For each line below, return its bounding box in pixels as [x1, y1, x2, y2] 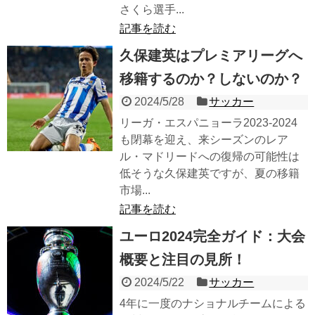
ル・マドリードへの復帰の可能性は [120, 150, 300, 163]
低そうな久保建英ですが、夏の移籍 [120, 167, 300, 180]
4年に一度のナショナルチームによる [120, 297, 306, 310]
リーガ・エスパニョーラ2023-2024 [120, 117, 297, 129]
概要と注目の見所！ [120, 252, 246, 268]
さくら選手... [120, 4, 184, 16]
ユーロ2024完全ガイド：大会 [120, 229, 305, 245]
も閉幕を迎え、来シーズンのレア [120, 134, 288, 146]
